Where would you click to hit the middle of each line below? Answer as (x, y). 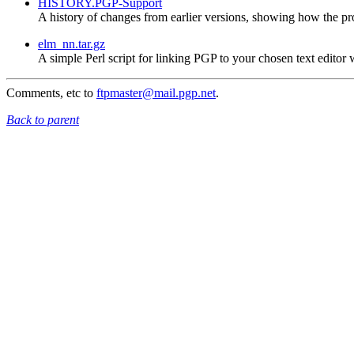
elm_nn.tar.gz (72, 44)
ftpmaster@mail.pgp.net (156, 93)
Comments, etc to (51, 93)
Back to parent (43, 120)
